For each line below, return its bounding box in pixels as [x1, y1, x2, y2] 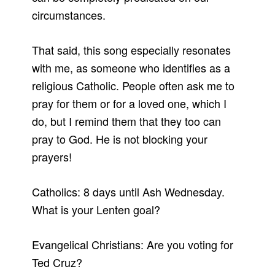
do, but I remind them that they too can [32, 113, 222, 130]
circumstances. [32, 7, 106, 23]
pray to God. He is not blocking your [32, 131, 208, 147]
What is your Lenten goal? [32, 201, 161, 218]
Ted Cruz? [32, 254, 83, 271]
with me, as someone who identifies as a [32, 60, 231, 76]
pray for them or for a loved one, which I [32, 95, 227, 112]
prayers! [32, 149, 72, 165]
